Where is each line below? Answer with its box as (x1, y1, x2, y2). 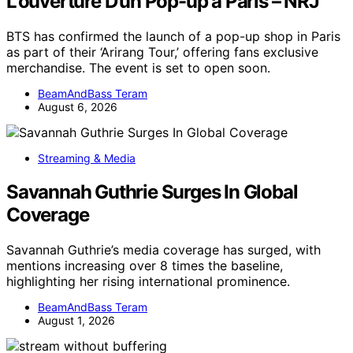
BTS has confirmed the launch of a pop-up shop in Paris (6, 28, 340, 44)
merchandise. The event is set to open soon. (6, 59, 270, 76)
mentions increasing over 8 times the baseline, (6, 257, 283, 273)
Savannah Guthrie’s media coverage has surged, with (6, 241, 321, 258)
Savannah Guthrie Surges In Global (6, 180, 298, 203)
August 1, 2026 (38, 313, 115, 327)
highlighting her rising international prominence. (6, 273, 290, 289)
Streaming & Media (38, 150, 136, 165)
